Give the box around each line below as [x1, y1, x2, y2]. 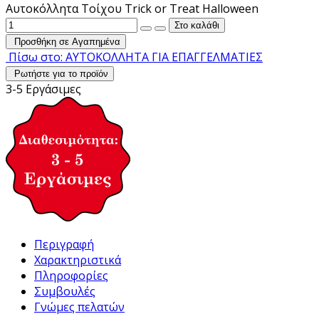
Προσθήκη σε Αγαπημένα [14, 36, 120, 47]
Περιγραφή [34, 236, 94, 252]
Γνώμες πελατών [34, 298, 125, 315]
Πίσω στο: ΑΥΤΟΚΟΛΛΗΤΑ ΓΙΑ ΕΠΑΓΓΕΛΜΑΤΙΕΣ [9, 48, 263, 65]
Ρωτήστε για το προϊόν [14, 68, 108, 79]
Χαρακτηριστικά [34, 251, 121, 268]
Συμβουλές [34, 283, 95, 299]
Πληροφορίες [34, 267, 108, 283]
